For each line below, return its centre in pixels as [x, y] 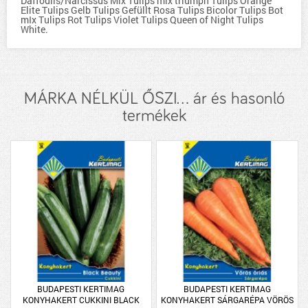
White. [34, 29]
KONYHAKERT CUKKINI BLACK [81, 299]
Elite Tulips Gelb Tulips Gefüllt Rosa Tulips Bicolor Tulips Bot [152, 10]
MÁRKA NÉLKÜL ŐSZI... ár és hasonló [154, 99]
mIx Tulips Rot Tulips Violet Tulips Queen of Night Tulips [142, 20]
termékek [154, 116]
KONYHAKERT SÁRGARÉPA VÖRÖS [227, 299]
